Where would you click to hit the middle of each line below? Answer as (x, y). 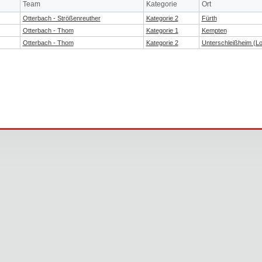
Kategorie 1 (162, 30)
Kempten (214, 30)
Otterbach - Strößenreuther (61, 18)
